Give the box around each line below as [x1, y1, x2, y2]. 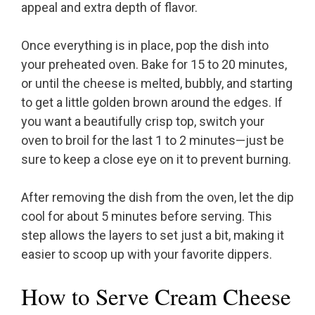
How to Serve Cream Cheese [21, 281, 291, 312]
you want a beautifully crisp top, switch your [21, 114, 264, 129]
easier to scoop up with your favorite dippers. [21, 247, 272, 262]
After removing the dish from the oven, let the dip [21, 190, 294, 205]
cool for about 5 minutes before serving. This [21, 209, 272, 224]
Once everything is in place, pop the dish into [21, 38, 269, 53]
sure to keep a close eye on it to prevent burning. [21, 152, 291, 167]
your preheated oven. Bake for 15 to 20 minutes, [21, 57, 287, 72]
